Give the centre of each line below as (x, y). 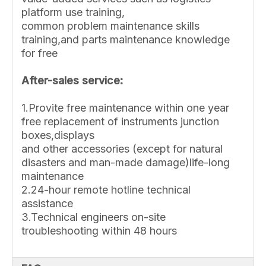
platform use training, (73, 12)
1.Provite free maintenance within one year (125, 108)
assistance (47, 204)
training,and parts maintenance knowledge (126, 40)
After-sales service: (72, 81)
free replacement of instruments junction (120, 122)
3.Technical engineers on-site (94, 217)
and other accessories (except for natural (122, 149)
